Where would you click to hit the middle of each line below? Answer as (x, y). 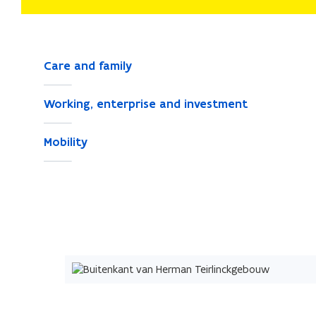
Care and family (88, 66)
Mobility (66, 142)
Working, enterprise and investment (146, 104)
